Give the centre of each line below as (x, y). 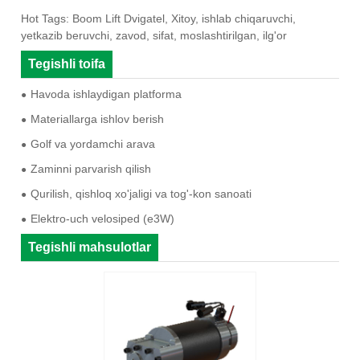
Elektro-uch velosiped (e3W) (103, 219)
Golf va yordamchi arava (93, 144)
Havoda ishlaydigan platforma (106, 94)
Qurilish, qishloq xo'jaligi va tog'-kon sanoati (141, 194)
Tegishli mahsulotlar (90, 247)
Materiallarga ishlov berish (98, 119)
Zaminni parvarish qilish (91, 169)
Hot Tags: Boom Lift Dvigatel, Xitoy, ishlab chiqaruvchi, (159, 18)
